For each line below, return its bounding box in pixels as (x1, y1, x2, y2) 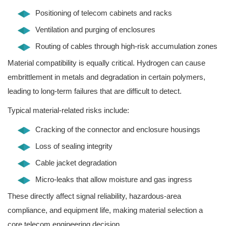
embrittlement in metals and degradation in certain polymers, (8, 73, 205, 82)
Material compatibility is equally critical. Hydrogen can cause (8, 59, 205, 68)
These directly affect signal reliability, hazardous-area (8, 192, 181, 201)
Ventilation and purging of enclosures (35, 25, 155, 34)
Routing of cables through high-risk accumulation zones (35, 42, 217, 51)
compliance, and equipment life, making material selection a (8, 206, 203, 215)
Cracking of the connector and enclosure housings (35, 125, 200, 134)
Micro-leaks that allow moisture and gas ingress (35, 175, 192, 184)
